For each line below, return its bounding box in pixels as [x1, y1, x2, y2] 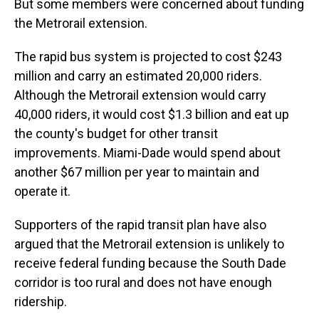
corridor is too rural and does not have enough [14, 275, 272, 291]
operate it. [14, 184, 70, 199]
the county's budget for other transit [14, 126, 218, 142]
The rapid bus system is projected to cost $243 [14, 49, 282, 65]
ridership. [14, 294, 70, 310]
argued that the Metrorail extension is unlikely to [14, 236, 284, 252]
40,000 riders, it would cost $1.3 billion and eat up [14, 107, 289, 122]
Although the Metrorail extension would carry [14, 88, 266, 103]
